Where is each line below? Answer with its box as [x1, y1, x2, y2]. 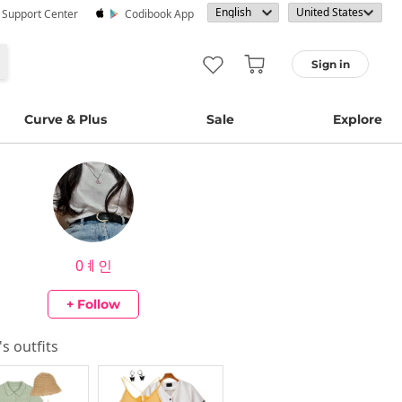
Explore [332, 111, 382, 127]
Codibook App [125, 6, 194, 22]
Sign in [310, 57, 350, 71]
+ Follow [66, 296, 121, 312]
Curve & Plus [24, 111, 108, 127]
